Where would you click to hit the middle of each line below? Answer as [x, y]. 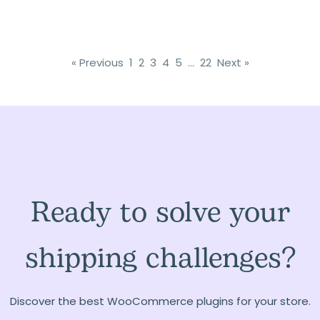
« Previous [97, 62]
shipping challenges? [160, 259]
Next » [233, 62]
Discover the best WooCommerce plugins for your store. [160, 301]
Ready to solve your [160, 213]
